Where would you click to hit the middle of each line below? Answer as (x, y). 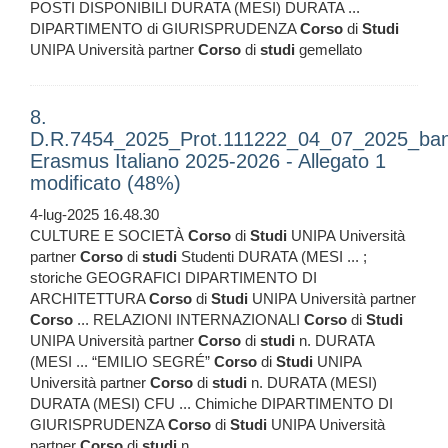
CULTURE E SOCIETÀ (109, 236)
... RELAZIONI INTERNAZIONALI (188, 320)
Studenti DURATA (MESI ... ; (272, 257)
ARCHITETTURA (89, 299)
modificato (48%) (105, 183)
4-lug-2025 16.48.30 (94, 215)
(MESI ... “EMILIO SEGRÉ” (122, 362)
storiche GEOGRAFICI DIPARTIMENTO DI (173, 278)
